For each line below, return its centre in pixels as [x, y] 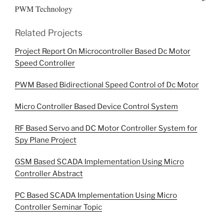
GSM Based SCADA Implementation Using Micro [99, 162]
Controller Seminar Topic [58, 207]
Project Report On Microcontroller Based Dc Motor [103, 52]
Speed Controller [45, 63]
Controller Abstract [49, 174]
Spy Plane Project [46, 140]
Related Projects [49, 33]
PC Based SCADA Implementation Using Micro [96, 196]
